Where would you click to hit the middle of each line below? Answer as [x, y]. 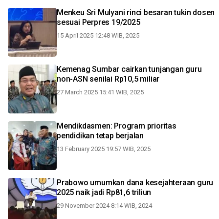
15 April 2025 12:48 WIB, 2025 [98, 35]
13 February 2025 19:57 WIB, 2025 [104, 149]
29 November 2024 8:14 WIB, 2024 [104, 206]
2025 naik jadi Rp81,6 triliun [104, 192]
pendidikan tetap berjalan [100, 136]
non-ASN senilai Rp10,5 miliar [108, 79]
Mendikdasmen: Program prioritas [117, 126]
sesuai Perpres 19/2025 [99, 22]
